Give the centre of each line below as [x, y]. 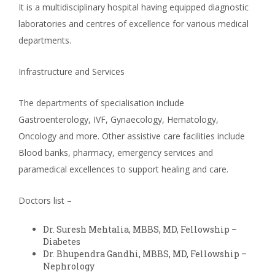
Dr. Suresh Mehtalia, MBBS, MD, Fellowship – [140, 229]
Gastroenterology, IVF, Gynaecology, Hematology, [118, 119]
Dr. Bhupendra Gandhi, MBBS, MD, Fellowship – [145, 254]
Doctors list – [45, 200]
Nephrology [69, 266]
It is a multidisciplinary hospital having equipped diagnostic [134, 7]
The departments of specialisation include [101, 103]
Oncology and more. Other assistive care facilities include [132, 136]
